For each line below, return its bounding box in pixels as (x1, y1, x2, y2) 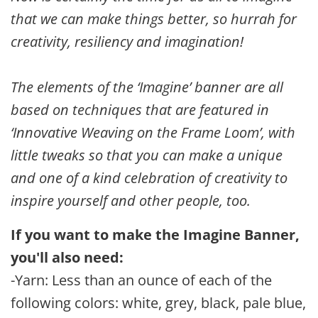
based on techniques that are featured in (11, 100, 269, 119)
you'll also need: (11, 248, 124, 267)
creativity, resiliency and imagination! (11, 32, 243, 51)
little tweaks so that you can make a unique (11, 146, 283, 165)
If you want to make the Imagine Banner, (11, 225, 300, 244)
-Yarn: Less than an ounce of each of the (11, 270, 272, 290)
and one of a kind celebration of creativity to (11, 168, 287, 187)
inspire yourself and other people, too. (11, 191, 251, 210)
